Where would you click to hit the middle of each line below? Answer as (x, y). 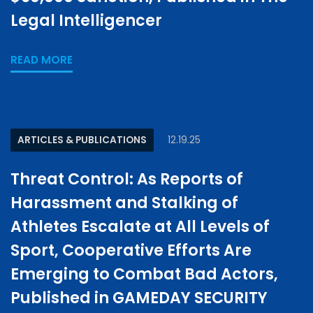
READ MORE (42, 60)
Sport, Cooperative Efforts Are (131, 250)
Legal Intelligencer (86, 21)
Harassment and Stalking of (124, 203)
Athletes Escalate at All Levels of (140, 227)
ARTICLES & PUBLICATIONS (82, 140)
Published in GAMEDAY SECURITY (139, 298)
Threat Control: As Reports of (127, 179)
